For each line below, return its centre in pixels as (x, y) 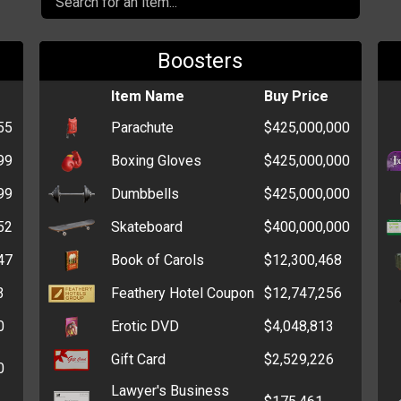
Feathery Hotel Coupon (183, 293)
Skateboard (147, 226)
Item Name (148, 96)
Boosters (200, 60)
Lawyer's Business (171, 390)
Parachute (143, 127)
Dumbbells (145, 193)
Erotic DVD (145, 326)
